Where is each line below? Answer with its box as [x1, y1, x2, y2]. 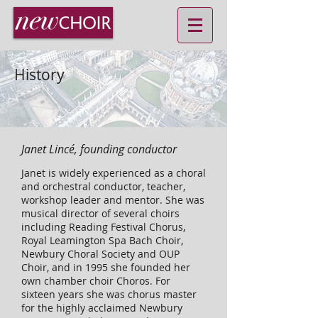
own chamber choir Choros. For [21, 274, 170, 287]
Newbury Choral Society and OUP [21, 247, 180, 261]
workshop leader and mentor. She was [21, 193, 204, 207]
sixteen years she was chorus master [21, 287, 197, 301]
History [14, 65, 65, 84]
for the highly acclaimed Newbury [21, 301, 182, 314]
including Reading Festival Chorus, [21, 220, 185, 234]
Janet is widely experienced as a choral [21, 166, 206, 180]
